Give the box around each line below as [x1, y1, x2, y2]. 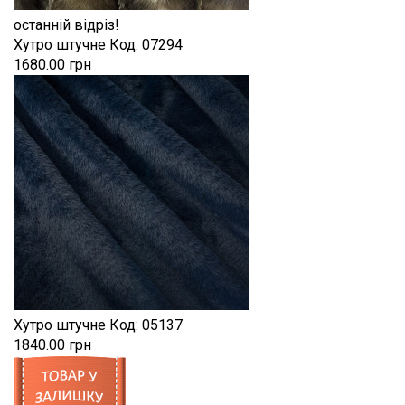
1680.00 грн [14, 55, 91, 73]
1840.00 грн [14, 335, 91, 353]
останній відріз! [14, 15, 119, 33]
